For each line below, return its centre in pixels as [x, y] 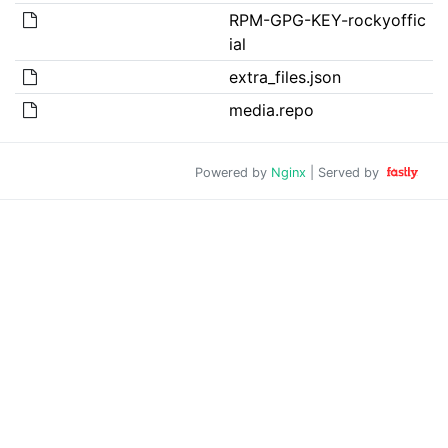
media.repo [271, 109]
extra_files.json [284, 76]
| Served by [345, 172]
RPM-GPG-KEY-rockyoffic [327, 19]
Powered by [233, 172]
